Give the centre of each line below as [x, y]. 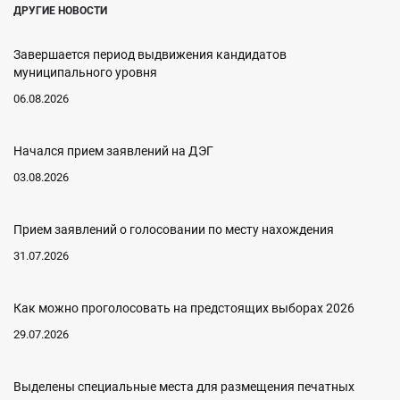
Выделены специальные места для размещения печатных [184, 387]
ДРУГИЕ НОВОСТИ [60, 11]
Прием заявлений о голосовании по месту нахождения [174, 229]
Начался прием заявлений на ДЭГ [113, 151]
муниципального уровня [85, 72]
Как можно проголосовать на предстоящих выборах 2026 [184, 308]
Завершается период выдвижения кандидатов [150, 54]
